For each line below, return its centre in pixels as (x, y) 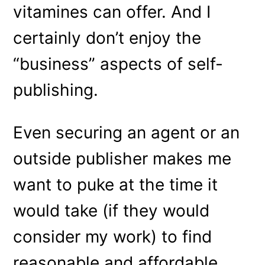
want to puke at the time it (116, 184)
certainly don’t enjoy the (107, 38)
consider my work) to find (113, 236)
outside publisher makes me (122, 158)
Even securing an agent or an (127, 132)
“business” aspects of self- (118, 64)
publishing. (56, 90)
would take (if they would (112, 210)
